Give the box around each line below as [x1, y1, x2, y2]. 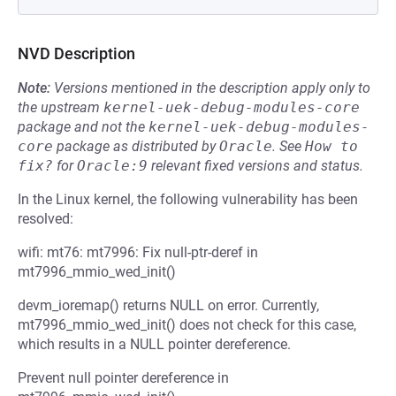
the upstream [18, 99, 103, 116]
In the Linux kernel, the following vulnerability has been [18, 191, 358, 208]
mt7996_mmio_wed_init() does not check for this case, [18, 316, 356, 333]
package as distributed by [53, 138, 219, 155]
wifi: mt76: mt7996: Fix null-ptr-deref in [18, 244, 258, 261]
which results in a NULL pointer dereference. [18, 336, 291, 353]
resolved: [18, 210, 73, 227]
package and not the [18, 118, 148, 135]
